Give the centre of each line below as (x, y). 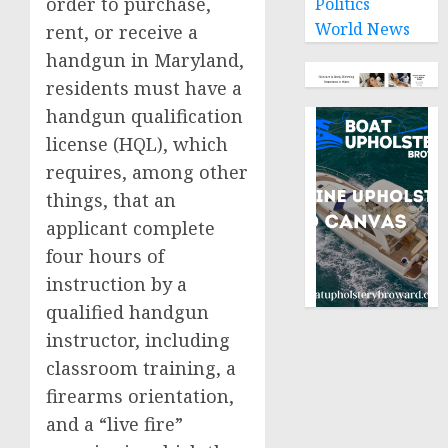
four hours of (105, 256)
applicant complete (130, 228)
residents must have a (144, 88)
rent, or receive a (122, 32)
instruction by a (116, 284)
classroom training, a (141, 368)
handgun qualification (144, 116)
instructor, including (138, 340)
